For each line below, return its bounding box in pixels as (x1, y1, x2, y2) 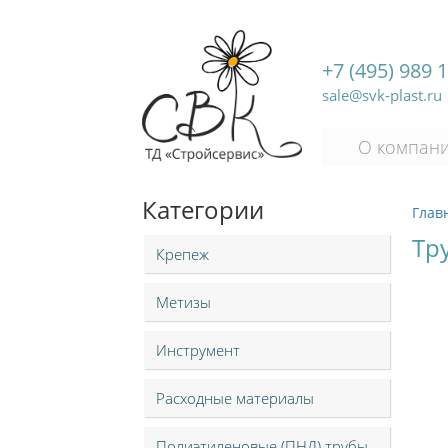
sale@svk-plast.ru (322, 85, 442, 105)
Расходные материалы (156, 388, 314, 408)
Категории (142, 193, 264, 226)
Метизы (156, 292, 211, 312)
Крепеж (156, 244, 209, 264)
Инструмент (156, 340, 240, 360)
